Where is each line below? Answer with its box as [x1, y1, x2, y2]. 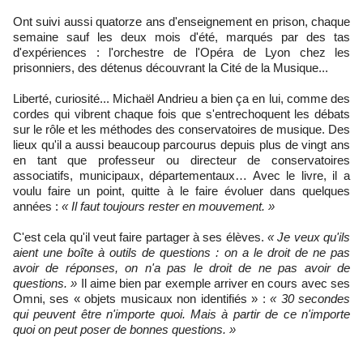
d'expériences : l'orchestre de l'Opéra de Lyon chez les [13, 45, 350, 59]
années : [13, 199, 62, 213]
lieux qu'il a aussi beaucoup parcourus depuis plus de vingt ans [13, 137, 350, 152]
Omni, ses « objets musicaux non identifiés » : [13, 291, 271, 305]
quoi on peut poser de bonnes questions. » [13, 322, 236, 336]
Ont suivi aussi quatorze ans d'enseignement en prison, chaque [13, 14, 350, 28]
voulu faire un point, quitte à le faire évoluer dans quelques [13, 183, 350, 198]
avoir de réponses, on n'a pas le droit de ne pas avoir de [13, 260, 350, 275]
